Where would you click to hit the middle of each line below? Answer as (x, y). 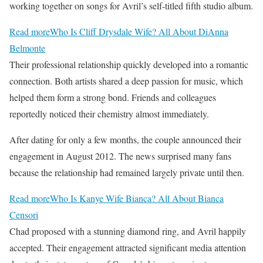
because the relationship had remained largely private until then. (127, 173)
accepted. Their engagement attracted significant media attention (128, 248)
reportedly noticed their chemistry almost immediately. (109, 114)
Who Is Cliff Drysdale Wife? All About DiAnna (139, 32)
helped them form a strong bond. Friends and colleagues (113, 97)
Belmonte (27, 48)
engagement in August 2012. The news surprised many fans (120, 156)
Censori (24, 215)
